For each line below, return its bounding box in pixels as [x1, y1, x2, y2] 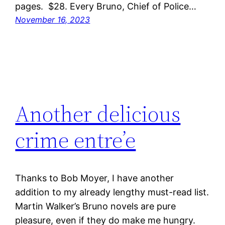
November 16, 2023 [15, 15, 90, 25]
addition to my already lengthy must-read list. [15, 187, 209, 198]
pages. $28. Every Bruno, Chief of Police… [15, 1, 197, 12]
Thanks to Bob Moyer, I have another [15, 173, 174, 184]
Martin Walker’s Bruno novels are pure [15, 201, 176, 212]
